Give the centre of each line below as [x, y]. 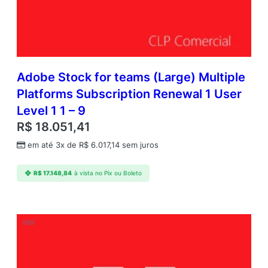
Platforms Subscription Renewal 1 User [129, 94]
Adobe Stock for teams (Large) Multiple [131, 77]
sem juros [139, 145]
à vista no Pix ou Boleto [108, 173]
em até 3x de [53, 145]
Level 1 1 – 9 [51, 110]
